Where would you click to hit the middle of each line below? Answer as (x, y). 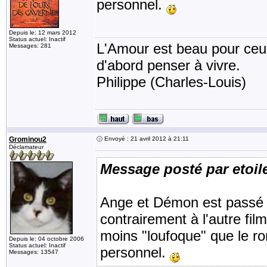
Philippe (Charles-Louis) (171, 82)
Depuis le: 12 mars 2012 (43, 32)
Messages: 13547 (34, 252)
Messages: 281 (30, 46)
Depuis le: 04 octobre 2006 (46, 239)
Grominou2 (28, 139)
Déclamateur (26, 147)
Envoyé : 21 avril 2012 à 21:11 (146, 139)
